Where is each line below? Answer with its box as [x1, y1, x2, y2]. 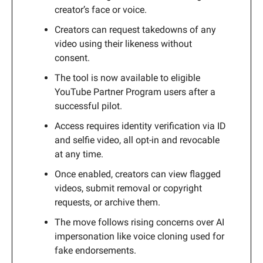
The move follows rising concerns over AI [55, 217, 224, 228]
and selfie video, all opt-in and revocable [55, 134, 220, 146]
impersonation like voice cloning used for [55, 231, 224, 242]
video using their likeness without [55, 38, 192, 50]
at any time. [55, 149, 103, 160]
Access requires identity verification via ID [55, 120, 226, 132]
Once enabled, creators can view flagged [55, 168, 221, 180]
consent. [55, 52, 90, 64]
